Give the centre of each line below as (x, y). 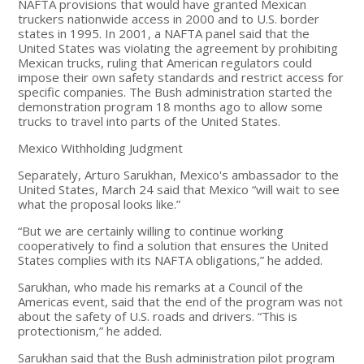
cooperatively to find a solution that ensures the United (173, 245)
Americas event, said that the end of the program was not (181, 301)
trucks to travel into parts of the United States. (149, 121)
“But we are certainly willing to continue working (151, 230)
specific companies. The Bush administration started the (175, 91)
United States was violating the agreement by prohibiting (178, 48)
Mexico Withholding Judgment (101, 147)
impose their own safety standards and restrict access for (181, 77)
